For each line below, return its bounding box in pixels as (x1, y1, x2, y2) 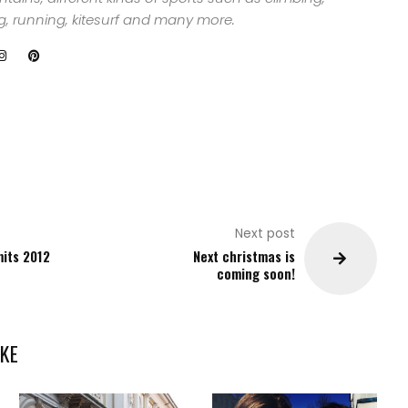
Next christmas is (193, 246, 296, 267)
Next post (235, 224, 296, 243)
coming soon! (217, 263, 296, 284)
